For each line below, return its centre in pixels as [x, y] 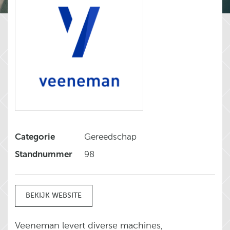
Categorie [35, 137]
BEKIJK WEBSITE [54, 195]
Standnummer [44, 155]
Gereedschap [110, 137]
